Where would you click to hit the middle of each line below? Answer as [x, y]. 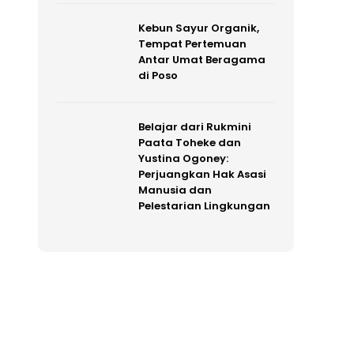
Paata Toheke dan [189, 142]
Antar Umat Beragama [201, 60]
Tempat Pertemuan [192, 44]
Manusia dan [175, 190]
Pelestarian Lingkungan [204, 205]
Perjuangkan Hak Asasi [202, 174]
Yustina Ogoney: [183, 158]
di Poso [158, 76]
